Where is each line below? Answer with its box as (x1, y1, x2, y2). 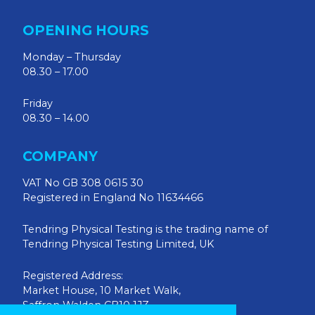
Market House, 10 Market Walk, (22, 284, 181, 297)
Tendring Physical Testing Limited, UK (22, 238, 214, 250)
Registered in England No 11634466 (22, 191, 203, 204)
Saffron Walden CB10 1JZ (22, 299, 149, 311)
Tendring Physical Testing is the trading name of (22, 223, 268, 236)
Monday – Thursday (22, 51, 121, 63)
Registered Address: (22, 269, 123, 282)
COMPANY (22, 148, 98, 165)
